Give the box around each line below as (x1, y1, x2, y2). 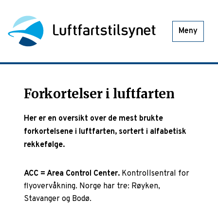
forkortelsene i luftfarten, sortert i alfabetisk (24, 127, 187, 137)
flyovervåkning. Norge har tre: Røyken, (24, 181, 161, 191)
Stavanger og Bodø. (24, 194, 92, 204)
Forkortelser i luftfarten (24, 86, 175, 102)
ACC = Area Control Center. (24, 168, 120, 179)
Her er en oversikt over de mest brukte (24, 113, 163, 124)
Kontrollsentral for (120, 168, 190, 179)
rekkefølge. (24, 140, 65, 150)
